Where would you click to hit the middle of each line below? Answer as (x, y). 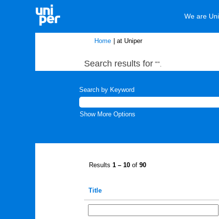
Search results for (119, 64)
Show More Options (108, 114)
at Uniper (130, 41)
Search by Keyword (107, 90)
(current (153, 40)
